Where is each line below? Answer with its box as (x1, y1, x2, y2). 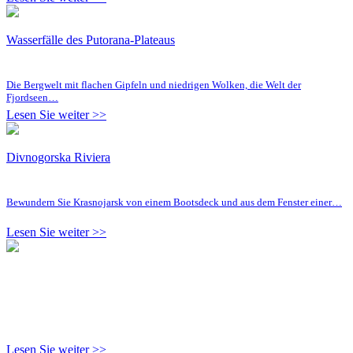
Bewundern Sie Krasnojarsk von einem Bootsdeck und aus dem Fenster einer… (6, 195, 342, 208)
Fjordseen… (6, 91, 58, 103)
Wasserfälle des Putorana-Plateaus (6, 32, 175, 46)
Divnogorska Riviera (6, 150, 110, 164)
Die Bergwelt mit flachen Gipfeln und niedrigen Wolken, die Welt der (6, 78, 301, 91)
